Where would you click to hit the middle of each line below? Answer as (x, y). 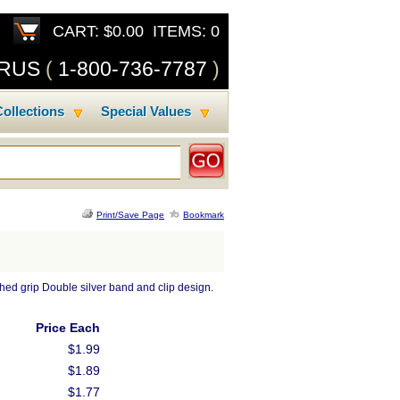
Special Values (146, 111)
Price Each (67, 328)
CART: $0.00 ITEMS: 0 (138, 31)
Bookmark (204, 215)
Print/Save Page (130, 215)
